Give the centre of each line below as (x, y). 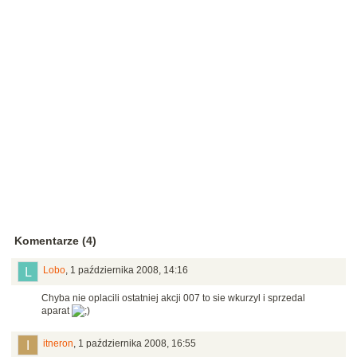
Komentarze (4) (55, 240)
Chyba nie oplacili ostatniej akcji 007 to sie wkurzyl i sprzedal (173, 298)
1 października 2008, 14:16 (129, 270)
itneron (58, 343)
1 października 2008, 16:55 (137, 343)
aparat (57, 310)
